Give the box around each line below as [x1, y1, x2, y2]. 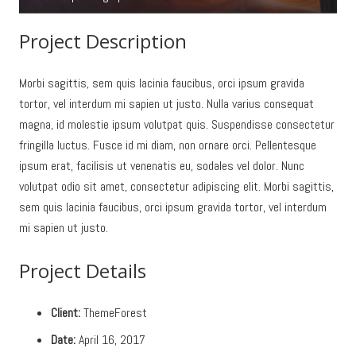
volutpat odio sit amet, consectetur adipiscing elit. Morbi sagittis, [19, 178, 334, 195]
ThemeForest [80, 304, 147, 322]
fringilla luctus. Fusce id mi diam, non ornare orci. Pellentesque [19, 137, 316, 154]
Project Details [19, 257, 146, 284]
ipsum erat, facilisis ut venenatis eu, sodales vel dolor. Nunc [19, 157, 304, 175]
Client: [51, 304, 80, 322]
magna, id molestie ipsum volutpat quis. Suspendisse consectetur [19, 116, 335, 133]
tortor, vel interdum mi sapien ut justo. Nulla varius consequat [19, 95, 314, 113]
